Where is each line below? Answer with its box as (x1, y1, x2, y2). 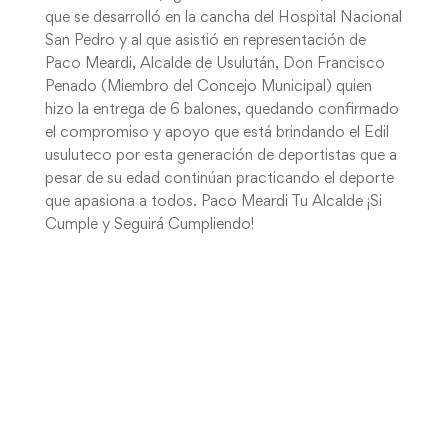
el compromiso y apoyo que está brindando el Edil (44, 126, 389, 140)
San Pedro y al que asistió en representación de (44, 34, 366, 48)
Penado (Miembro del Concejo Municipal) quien (44, 80, 372, 94)
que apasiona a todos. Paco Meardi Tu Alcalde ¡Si (44, 195, 382, 209)
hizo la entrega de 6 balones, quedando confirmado (44, 103, 399, 117)
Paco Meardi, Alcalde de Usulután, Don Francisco (44, 57, 385, 71)
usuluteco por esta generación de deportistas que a (44, 149, 397, 163)
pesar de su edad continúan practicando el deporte (44, 172, 394, 186)
